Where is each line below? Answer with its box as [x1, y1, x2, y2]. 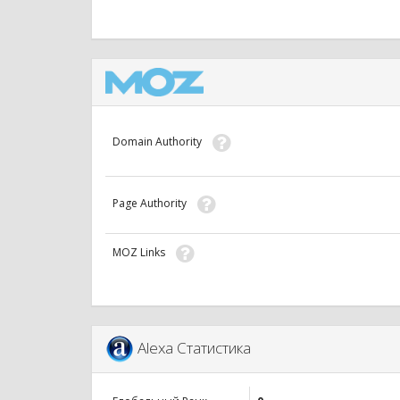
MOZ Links [112, 245, 176, 261]
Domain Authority [112, 134, 212, 150]
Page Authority [112, 196, 197, 212]
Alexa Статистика [134, 337, 258, 358]
